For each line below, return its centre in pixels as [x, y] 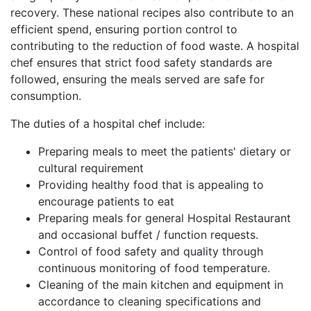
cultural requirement [91, 168]
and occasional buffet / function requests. [148, 235]
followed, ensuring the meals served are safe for [137, 79]
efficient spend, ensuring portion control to [124, 30]
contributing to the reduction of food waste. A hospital [155, 46]
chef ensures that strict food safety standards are [141, 63]
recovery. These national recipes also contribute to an [152, 13]
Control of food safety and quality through [151, 252]
